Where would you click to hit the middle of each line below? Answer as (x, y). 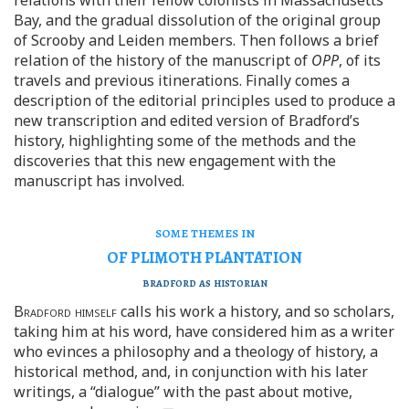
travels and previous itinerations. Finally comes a (182, 80)
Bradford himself (65, 311)
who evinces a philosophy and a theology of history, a (196, 351)
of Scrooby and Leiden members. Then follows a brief (196, 40)
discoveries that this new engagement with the (175, 160)
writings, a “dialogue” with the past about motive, (183, 391)
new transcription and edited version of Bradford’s (187, 120)
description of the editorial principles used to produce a (204, 100)
